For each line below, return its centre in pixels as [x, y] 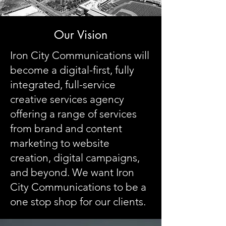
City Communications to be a [78, 187]
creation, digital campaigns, [75, 158]
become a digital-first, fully [72, 70]
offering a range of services [73, 114]
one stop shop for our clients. [78, 202]
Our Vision [81, 35]
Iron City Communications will [80, 55]
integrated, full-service [63, 84]
